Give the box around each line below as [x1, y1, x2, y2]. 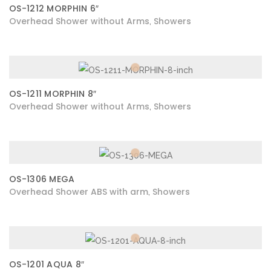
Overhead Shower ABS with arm [9, 186, 148, 198]
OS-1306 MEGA [9, 173, 75, 185]
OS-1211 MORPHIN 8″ [9, 88, 97, 100]
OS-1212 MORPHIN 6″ [9, 2, 99, 15]
